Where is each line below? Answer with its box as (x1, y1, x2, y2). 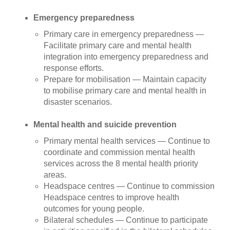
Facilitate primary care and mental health (44, 41, 191, 50)
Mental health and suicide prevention (33, 120, 177, 129)
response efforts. (44, 64, 104, 72)
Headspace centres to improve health (44, 193, 179, 202)
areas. (44, 170, 66, 179)
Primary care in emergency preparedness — (44, 30, 204, 39)
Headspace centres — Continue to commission (44, 182, 215, 190)
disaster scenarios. (44, 98, 112, 106)
